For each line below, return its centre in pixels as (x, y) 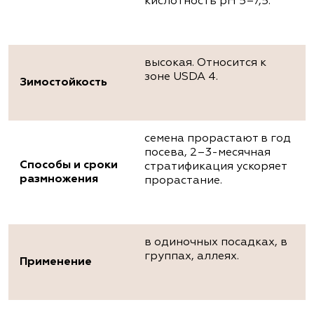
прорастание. (183, 181)
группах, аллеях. (192, 257)
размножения (59, 180)
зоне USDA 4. (181, 77)
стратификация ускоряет (216, 167)
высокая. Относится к (205, 63)
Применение (56, 262)
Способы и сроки (69, 166)
